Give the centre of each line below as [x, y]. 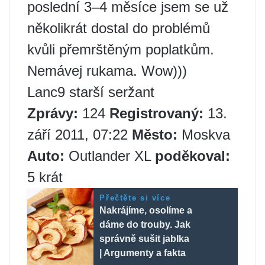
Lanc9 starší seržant [91, 92]
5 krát [45, 177]
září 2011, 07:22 [80, 135]
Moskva [204, 135]
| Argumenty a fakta [143, 253]
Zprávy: [53, 114]
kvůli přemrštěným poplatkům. [121, 50]
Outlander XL [110, 156]
